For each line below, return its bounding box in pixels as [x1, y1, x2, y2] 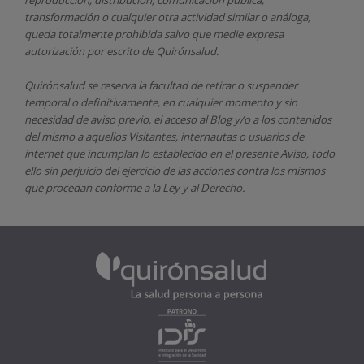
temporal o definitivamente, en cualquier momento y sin [24, 94, 297, 110]
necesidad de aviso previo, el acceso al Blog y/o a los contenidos [24, 111, 331, 127]
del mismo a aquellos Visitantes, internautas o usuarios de [24, 128, 304, 144]
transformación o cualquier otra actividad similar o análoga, [24, 9, 310, 24]
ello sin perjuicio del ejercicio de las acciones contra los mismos [24, 162, 325, 178]
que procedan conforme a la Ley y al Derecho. [24, 180, 245, 195]
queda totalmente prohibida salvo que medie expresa [24, 26, 284, 41]
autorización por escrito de [24, 43, 156, 58]
